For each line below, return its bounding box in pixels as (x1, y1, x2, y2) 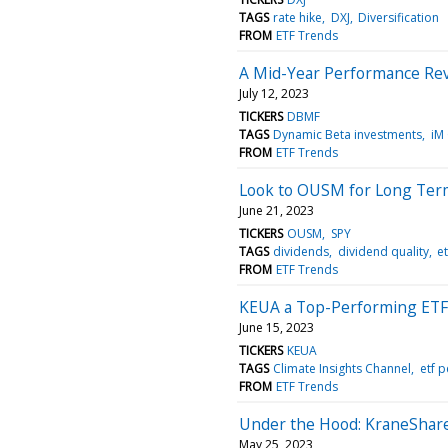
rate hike (273, 8, 323, 26)
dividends (273, 242, 330, 260)
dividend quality (337, 242, 429, 260)
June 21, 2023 (239, 201, 314, 219)
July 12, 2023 (239, 84, 309, 102)
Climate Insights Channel (273, 359, 412, 377)
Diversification (357, 8, 439, 26)
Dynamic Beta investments (273, 125, 423, 143)
